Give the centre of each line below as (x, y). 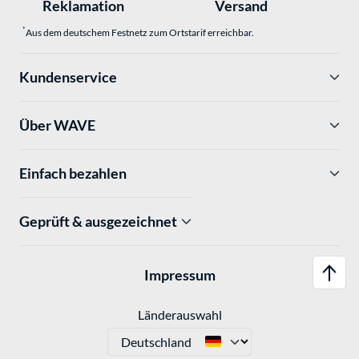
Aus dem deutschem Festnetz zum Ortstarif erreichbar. (140, 32)
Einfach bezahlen (73, 173)
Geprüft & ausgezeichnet (98, 221)
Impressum (179, 275)
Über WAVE (57, 125)
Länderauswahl (179, 314)
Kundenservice (68, 77)
